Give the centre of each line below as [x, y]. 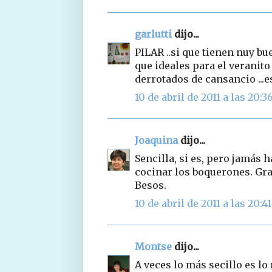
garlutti [153, 34]
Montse [153, 246]
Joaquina [156, 140]
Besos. [151, 185]
